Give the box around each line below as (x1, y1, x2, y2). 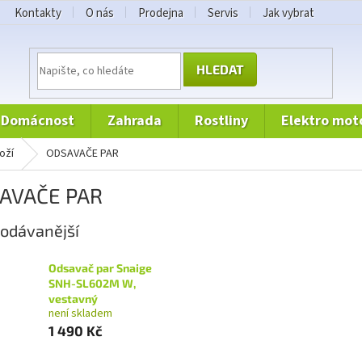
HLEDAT (196, 61, 245, 77)
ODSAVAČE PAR (54, 145, 119, 162)
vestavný (48, 292, 98, 306)
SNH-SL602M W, (48, 276, 136, 291)
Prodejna (138, 5, 183, 22)
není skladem (48, 305, 112, 322)
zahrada (116, 111, 162, 131)
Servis (208, 5, 238, 22)
